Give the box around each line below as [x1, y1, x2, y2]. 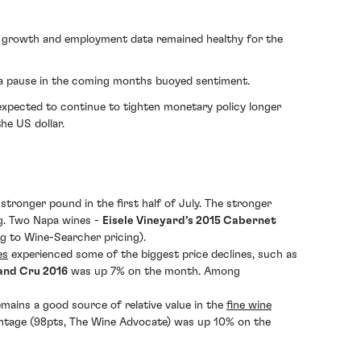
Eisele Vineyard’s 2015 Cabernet [102, 215, 276, 227]
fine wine [226, 300, 272, 312]
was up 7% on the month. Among [68, 266, 240, 278]
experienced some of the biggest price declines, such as [8, 249, 297, 261]
